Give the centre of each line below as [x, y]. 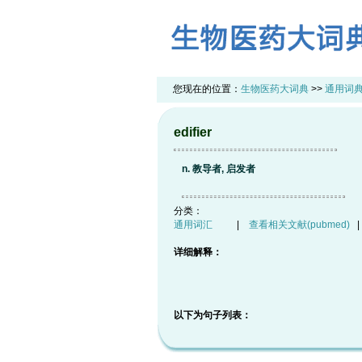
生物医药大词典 [275, 89]
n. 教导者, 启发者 [219, 169]
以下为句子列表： [213, 315]
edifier [193, 132]
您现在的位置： [207, 89]
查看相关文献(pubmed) [299, 225]
